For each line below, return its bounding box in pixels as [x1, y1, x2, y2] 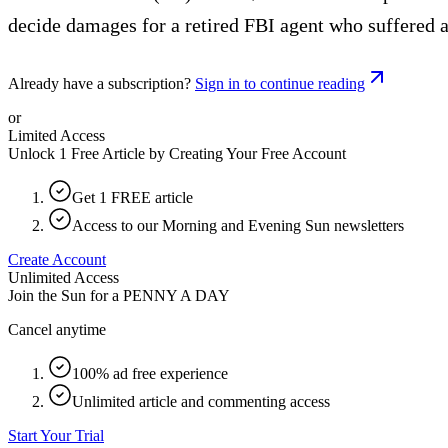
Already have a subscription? [8, 74, 191, 92]
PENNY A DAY [123, 286, 230, 304]
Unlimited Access [8, 268, 119, 286]
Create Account [8, 250, 106, 268]
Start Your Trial [8, 426, 104, 444]
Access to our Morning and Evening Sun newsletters [72, 216, 404, 234]
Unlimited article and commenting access [72, 392, 330, 410]
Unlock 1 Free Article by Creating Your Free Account [8, 144, 346, 162]
